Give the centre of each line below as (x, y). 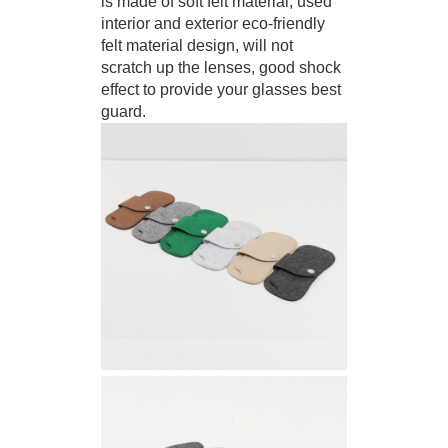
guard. (123, 112)
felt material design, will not (196, 46)
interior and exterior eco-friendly (212, 24)
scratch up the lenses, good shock (220, 68)
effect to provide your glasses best (220, 90)
